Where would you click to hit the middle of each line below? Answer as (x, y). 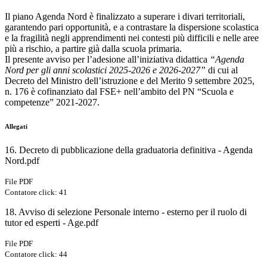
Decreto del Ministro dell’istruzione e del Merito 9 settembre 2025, (130, 81)
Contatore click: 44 (36, 254)
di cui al (222, 70)
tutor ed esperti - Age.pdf (52, 223)
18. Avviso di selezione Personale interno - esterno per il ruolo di (126, 212)
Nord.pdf (22, 161)
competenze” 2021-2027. (52, 103)
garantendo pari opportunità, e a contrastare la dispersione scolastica (132, 27)
